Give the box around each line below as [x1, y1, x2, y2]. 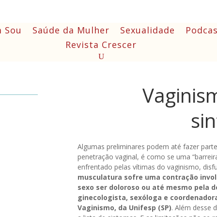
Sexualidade [120, 24, 175, 36]
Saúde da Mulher [32, 24, 110, 36]
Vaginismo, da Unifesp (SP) [77, 203, 172, 213]
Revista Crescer [65, 39, 137, 50]
